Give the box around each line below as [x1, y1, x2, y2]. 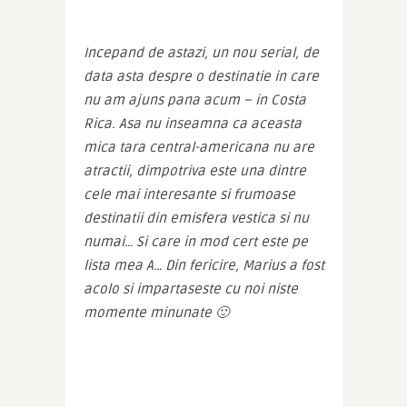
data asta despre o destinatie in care [83, 67, 319, 84]
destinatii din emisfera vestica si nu [83, 209, 309, 226]
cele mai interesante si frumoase [83, 185, 295, 203]
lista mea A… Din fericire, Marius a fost [83, 256, 324, 273]
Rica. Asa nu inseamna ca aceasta [83, 114, 302, 132]
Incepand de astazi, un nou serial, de [83, 44, 319, 61]
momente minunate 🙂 [83, 303, 229, 321]
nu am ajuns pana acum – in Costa [83, 91, 306, 108]
